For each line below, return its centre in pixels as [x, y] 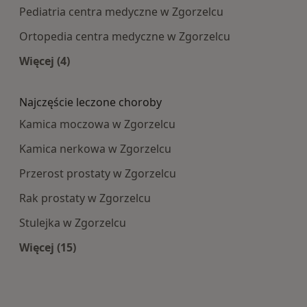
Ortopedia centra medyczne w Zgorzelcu [125, 37]
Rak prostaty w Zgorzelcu [85, 198]
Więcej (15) [48, 248]
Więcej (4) [45, 61]
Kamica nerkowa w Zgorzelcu [95, 149]
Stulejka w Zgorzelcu [73, 223]
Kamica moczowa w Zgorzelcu [97, 124]
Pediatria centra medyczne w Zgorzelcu [121, 12]
